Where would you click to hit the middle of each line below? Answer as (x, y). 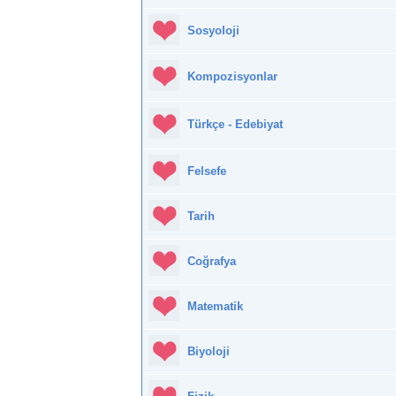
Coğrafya (212, 262)
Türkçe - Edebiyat (235, 125)
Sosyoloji (213, 31)
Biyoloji (209, 352)
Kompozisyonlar (232, 77)
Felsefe (207, 171)
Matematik (215, 307)
